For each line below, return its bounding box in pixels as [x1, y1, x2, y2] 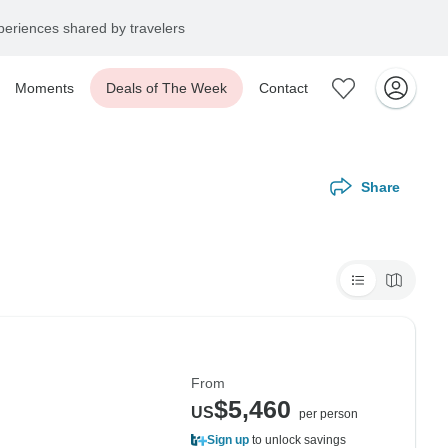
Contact [259, 80, 308, 96]
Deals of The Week [106, 80, 227, 96]
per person [299, 407, 358, 421]
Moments [15, 80, 74, 96]
